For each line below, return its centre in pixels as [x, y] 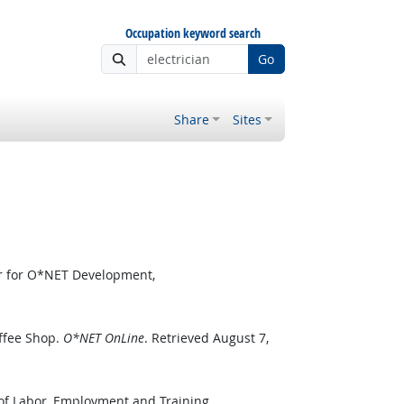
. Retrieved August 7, [206, 338]
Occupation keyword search [193, 33]
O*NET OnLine [103, 338]
